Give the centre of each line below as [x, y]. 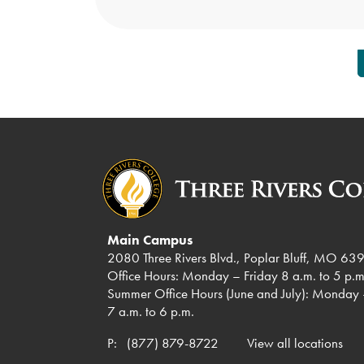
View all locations [295, 343]
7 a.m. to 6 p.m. [151, 312]
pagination [156, 85]
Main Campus [150, 240]
